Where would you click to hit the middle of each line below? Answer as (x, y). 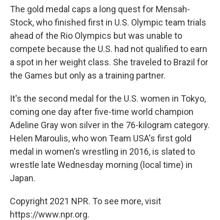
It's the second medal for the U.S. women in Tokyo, (108, 98)
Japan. (23, 178)
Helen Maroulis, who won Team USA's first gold (101, 138)
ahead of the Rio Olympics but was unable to (96, 36)
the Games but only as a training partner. (88, 75)
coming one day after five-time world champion (102, 112)
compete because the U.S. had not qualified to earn (109, 49)
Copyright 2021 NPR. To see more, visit (85, 201)
